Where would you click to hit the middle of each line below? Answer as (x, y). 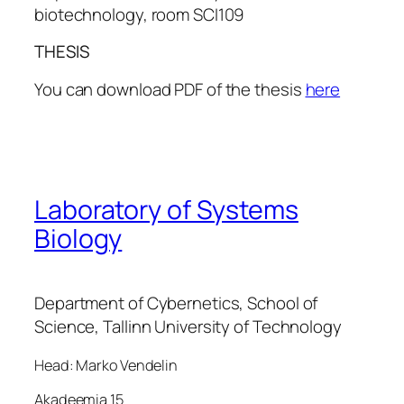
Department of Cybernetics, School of (176, 303)
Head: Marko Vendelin (106, 365)
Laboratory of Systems (166, 209)
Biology (78, 238)
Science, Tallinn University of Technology (188, 326)
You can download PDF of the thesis (170, 89)
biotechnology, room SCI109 (140, 14)
